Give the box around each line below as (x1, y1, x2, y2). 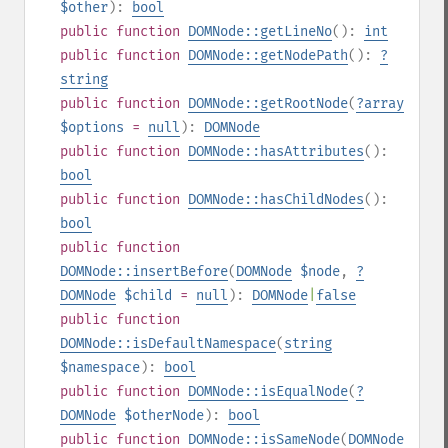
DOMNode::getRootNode (188, 95, 348, 112)
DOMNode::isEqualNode (188, 383, 348, 400)
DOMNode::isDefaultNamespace (60, 335, 276, 352)
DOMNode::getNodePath (188, 47, 348, 64)
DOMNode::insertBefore (60, 263, 228, 280)
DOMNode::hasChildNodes (188, 191, 364, 208)
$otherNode (124, 407, 204, 424)
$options (60, 119, 124, 136)
